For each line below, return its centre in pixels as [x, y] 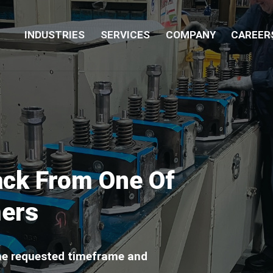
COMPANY [190, 35]
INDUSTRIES [54, 35]
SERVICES [125, 35]
